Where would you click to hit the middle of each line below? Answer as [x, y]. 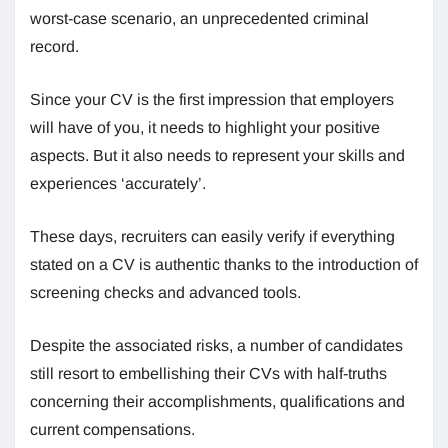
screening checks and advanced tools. [165, 292]
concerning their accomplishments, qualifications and [217, 401]
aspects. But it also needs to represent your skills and [217, 155]
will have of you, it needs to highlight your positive [205, 127]
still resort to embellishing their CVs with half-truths [208, 373]
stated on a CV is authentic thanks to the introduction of [224, 264]
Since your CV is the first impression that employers [212, 99]
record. [54, 46]
